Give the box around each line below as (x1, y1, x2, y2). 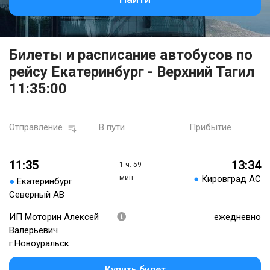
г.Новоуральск (9, 238, 69, 250)
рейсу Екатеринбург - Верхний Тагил (9, 63, 254, 80)
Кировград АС (201, 174, 261, 185)
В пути (99, 122, 125, 133)
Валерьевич (9, 225, 58, 236)
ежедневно (214, 212, 261, 223)
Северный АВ (9, 189, 64, 201)
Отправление (9, 122, 63, 133)
